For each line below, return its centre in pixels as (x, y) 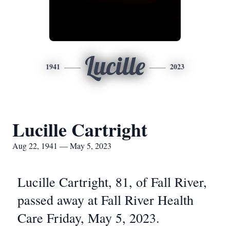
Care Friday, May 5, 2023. (89, 218)
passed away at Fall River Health (106, 200)
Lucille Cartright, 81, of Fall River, (112, 182)
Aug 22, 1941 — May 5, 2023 (62, 146)
